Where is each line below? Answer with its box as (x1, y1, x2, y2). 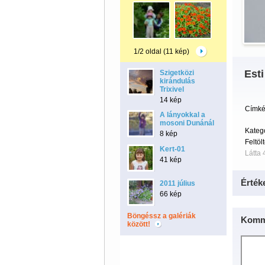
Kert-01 (159, 145, 185, 153)
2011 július (159, 179, 195, 188)
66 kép (159, 190, 182, 198)
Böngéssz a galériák (127, 212, 196, 220)
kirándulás (159, 77, 195, 85)
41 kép (159, 156, 182, 164)
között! (127, 220, 152, 228)
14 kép (159, 96, 182, 104)
